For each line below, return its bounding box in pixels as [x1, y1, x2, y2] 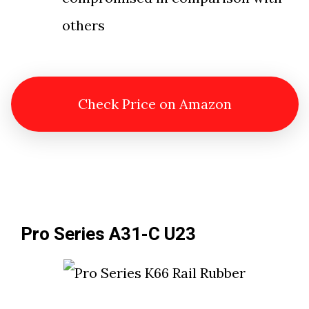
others [62, 17, 105, 34]
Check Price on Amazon [77, 95, 232, 113]
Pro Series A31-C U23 [21, 221, 196, 248]
